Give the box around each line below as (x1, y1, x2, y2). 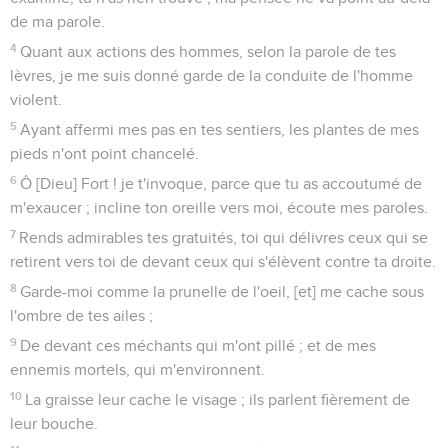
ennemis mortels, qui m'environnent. (10, 361, 265, 378)
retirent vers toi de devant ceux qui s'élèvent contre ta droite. (10, 253, 436, 270)
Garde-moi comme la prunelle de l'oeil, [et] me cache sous (20, 283, 425, 300)
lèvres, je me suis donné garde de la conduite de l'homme (10, 67, 413, 84)
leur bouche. (10, 415, 98, 432)
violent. (10, 91, 62, 108)
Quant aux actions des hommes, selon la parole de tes (20, 43, 397, 60)
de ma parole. (10, 13, 105, 30)
